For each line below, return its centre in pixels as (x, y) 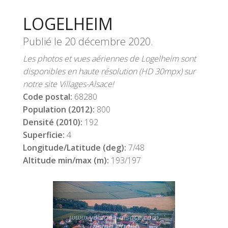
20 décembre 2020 (108, 41)
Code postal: (49, 97)
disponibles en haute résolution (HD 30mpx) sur (109, 71)
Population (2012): (60, 109)
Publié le (44, 41)
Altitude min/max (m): (67, 160)
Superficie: (45, 135)
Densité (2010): (54, 122)
